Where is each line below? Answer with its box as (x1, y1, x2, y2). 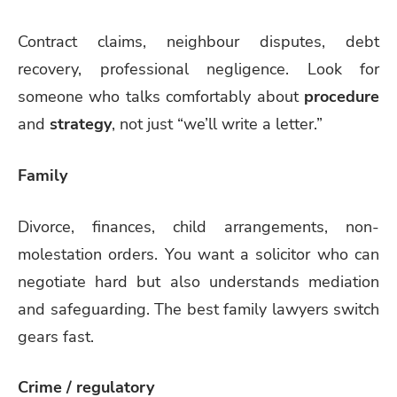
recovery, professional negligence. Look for (18, 58, 379, 80)
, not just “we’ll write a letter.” (112, 113, 323, 135)
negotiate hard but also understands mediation (18, 270, 379, 292)
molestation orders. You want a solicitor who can (18, 243, 379, 265)
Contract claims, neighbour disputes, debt (18, 30, 379, 52)
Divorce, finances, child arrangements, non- (18, 215, 379, 237)
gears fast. (18, 325, 94, 347)
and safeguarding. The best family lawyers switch (18, 298, 379, 320)
